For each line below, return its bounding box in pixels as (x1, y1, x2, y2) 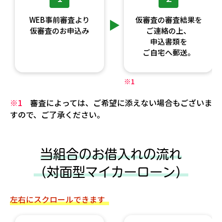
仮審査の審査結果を (135, 14, 202, 25)
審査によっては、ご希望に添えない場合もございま (22, 96, 212, 109)
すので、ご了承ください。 (10, 108, 105, 120)
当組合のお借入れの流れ (40, 147, 182, 161)
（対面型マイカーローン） (34, 165, 188, 178)
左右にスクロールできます (10, 193, 105, 205)
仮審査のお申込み (30, 25, 89, 36)
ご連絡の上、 (146, 25, 191, 36)
